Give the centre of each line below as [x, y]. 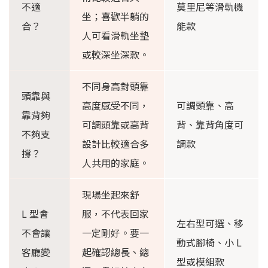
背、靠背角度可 [210, 125]
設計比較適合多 [115, 144]
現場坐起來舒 [111, 195]
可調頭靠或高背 [115, 125]
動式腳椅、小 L [209, 243]
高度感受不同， [115, 106]
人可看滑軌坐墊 [115, 36]
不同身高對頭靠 [115, 86]
